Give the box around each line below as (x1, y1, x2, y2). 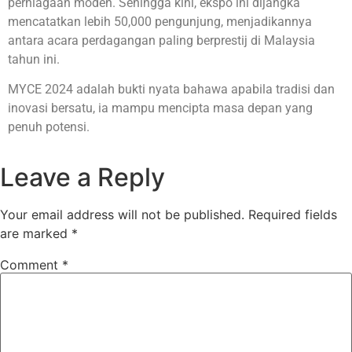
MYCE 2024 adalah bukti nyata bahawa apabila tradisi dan (8, 82, 335, 97)
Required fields (248, 206, 337, 222)
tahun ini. (8, 52, 60, 67)
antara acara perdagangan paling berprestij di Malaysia (8, 33, 315, 48)
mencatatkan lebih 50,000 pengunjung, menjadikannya (8, 14, 312, 29)
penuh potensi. (8, 119, 90, 135)
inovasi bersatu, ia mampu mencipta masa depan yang (8, 101, 313, 116)
